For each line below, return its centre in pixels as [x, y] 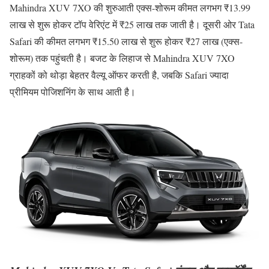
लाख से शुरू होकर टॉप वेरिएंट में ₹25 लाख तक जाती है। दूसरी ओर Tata [132, 24]
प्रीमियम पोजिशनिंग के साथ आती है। [73, 91]
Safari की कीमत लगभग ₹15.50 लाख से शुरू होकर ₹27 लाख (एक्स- [126, 41]
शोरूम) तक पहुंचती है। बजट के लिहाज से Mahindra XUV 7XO [122, 58]
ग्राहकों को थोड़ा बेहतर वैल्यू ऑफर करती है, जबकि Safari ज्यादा [119, 74]
